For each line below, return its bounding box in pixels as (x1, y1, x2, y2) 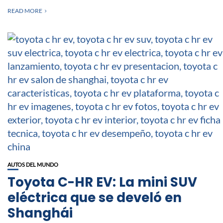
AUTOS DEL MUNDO (7, 161, 58, 168)
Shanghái (7, 204, 73, 222)
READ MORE (7, 6, 42, 14)
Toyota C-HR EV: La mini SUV (7, 173, 197, 191)
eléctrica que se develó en (7, 188, 182, 207)
